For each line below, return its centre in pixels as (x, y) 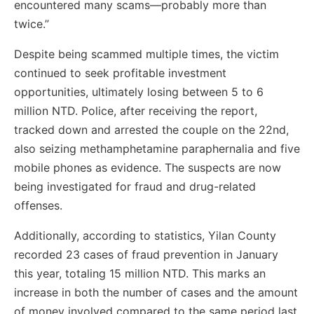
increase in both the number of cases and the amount (156, 293)
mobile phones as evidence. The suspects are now (148, 168)
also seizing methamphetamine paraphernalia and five (157, 149)
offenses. (38, 206)
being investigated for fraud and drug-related (135, 187)
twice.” (32, 24)
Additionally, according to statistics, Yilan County (145, 236)
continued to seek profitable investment (120, 73)
